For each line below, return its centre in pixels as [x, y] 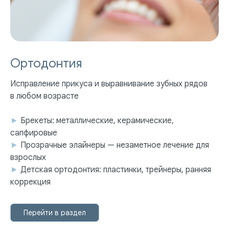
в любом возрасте [44, 96]
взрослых [28, 158]
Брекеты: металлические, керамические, [97, 121]
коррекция [30, 182]
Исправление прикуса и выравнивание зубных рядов [109, 84]
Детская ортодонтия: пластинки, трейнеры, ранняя [116, 170]
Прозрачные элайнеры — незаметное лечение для [115, 145]
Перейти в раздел [55, 213]
